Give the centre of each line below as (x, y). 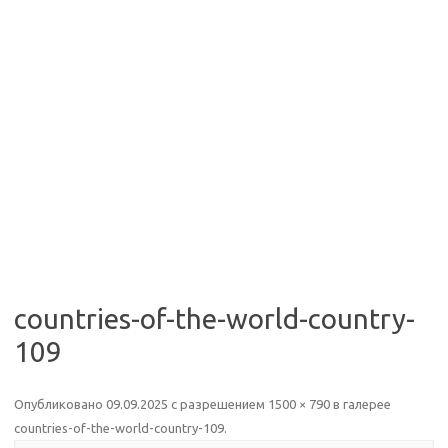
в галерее (360, 404)
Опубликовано (60, 404)
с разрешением (218, 404)
